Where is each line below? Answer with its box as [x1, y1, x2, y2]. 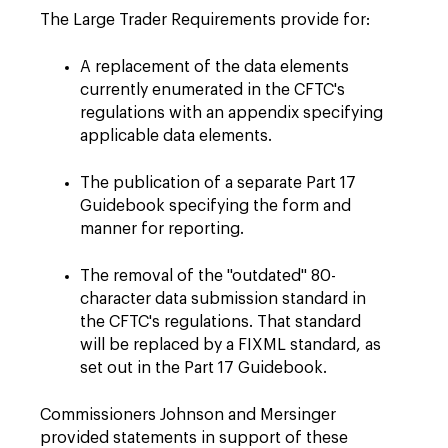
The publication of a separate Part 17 [80, 175, 356, 191]
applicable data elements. [80, 128, 272, 144]
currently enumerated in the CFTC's [80, 82, 345, 98]
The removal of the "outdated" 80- [80, 268, 336, 284]
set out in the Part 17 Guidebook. [80, 360, 327, 376]
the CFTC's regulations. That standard [80, 314, 361, 330]
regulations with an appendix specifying [80, 105, 383, 121]
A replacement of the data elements [80, 59, 349, 75]
